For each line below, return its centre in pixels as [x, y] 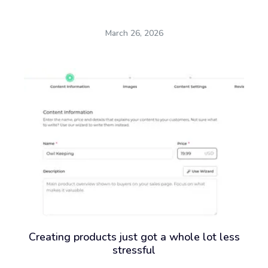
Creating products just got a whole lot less [134, 237]
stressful [134, 250]
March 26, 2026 [134, 33]
